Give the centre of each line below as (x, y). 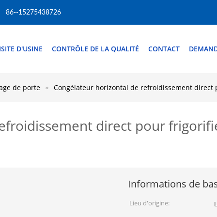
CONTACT (164, 49)
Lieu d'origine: (149, 203)
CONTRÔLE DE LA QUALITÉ (95, 49)
